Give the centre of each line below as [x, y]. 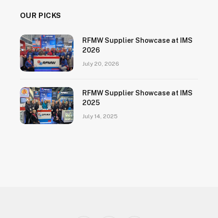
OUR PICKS [41, 16]
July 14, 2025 [100, 117]
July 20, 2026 [100, 64]
